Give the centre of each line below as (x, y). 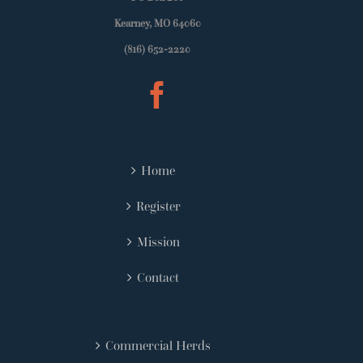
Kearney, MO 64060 (157, 23)
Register (158, 206)
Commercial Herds (158, 346)
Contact (158, 278)
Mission (158, 242)
